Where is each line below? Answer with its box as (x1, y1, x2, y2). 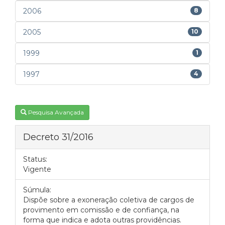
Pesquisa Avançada (28, 108, 84, 116)
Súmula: (23, 185, 51, 194)
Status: (23, 155, 47, 164)
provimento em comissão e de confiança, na (23, 205, 179, 214)
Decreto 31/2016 (23, 131, 93, 143)
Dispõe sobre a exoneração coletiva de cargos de (23, 195, 194, 204)
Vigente (23, 165, 51, 174)
